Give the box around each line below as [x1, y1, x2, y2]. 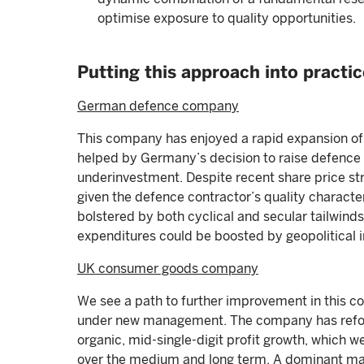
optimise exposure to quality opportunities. [97, 11, 356, 26]
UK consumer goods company [77, 261, 258, 276]
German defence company [77, 98, 239, 114]
